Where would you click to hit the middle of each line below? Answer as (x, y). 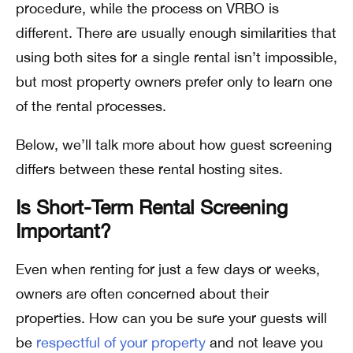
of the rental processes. (91, 106)
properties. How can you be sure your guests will (171, 318)
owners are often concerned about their (142, 293)
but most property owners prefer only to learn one (174, 81)
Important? (63, 230)
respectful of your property (121, 342)
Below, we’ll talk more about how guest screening (174, 144)
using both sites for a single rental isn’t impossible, (176, 57)
